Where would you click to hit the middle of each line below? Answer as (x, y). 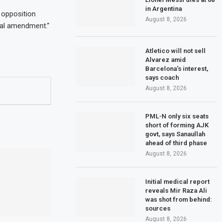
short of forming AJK (177, 125)
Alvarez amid (166, 59)
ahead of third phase (176, 143)
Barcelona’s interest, (177, 68)
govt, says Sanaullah (175, 134)
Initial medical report (178, 181)
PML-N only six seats (177, 116)
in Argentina (164, 8)
